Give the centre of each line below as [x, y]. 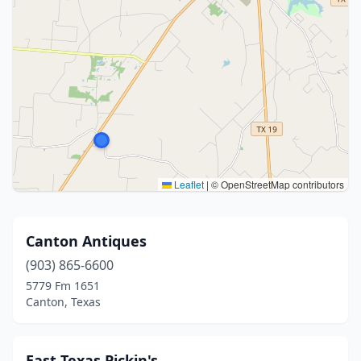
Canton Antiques [86, 241]
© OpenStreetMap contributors [276, 184]
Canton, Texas [63, 302]
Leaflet [188, 184]
